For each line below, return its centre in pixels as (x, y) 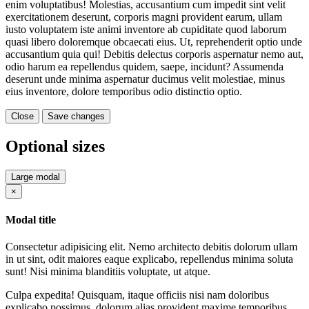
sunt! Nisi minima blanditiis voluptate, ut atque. (108, 271)
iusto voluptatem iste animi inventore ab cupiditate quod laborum (146, 30)
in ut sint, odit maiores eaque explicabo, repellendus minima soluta (149, 259)
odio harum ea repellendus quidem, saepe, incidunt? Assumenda (144, 67)
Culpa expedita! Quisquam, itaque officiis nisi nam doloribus (137, 295)
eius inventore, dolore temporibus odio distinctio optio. (124, 92)
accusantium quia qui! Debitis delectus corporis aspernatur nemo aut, (154, 54)
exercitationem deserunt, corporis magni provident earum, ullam (144, 17)
